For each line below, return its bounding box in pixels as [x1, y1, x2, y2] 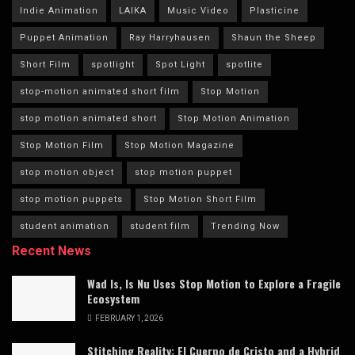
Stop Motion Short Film [143, 194, 257, 205]
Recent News [12, 243, 91, 259]
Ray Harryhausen [129, 32, 211, 44]
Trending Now [211, 221, 280, 232]
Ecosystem [87, 290, 139, 307]
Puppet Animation [20, 32, 109, 44]
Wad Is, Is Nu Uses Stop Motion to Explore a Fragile [87, 275, 341, 292]
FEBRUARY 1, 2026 [94, 314, 163, 323]
